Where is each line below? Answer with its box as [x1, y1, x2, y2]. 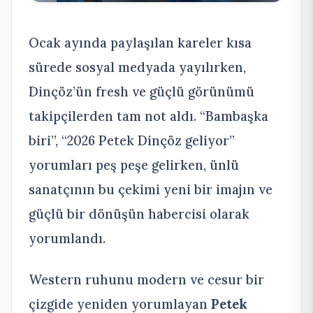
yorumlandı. [29, 229, 105, 247]
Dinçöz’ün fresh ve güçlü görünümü [29, 82, 254, 100]
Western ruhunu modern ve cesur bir [29, 270, 264, 288]
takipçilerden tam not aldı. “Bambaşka [29, 107, 268, 124]
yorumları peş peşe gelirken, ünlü [29, 156, 239, 173]
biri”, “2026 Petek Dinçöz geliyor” [29, 131, 235, 149]
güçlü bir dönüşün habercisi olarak [29, 205, 249, 222]
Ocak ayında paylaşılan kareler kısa [29, 34, 252, 51]
